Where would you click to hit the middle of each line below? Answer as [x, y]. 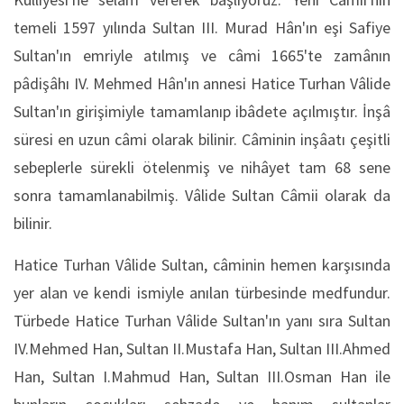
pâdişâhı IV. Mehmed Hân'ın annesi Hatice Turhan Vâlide [202, 83]
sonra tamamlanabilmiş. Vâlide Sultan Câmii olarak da [202, 195]
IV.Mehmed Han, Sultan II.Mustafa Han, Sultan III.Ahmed [202, 349]
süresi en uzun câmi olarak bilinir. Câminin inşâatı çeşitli [202, 139]
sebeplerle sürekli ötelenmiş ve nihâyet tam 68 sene [202, 167]
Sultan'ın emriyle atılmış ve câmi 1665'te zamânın [202, 55]
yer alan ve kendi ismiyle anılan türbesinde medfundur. [202, 293]
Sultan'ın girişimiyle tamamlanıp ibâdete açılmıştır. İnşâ [202, 111]
